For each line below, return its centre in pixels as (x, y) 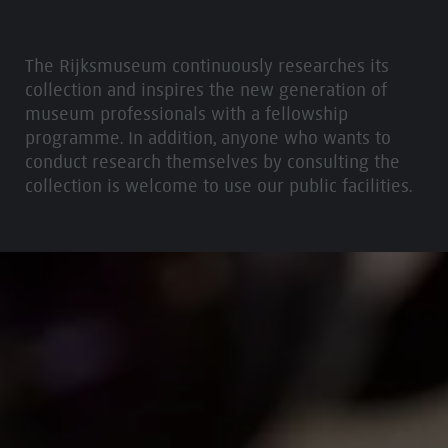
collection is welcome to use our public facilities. (218, 185)
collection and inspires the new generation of (205, 89)
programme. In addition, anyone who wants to (207, 137)
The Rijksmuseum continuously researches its (206, 65)
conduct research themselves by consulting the (212, 161)
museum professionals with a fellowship (186, 113)
